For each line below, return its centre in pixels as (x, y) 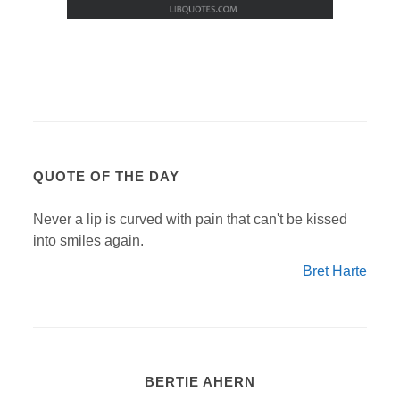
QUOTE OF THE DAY (107, 176)
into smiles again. (89, 240)
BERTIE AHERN (200, 381)
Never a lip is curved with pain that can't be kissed (191, 219)
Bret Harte (334, 271)
